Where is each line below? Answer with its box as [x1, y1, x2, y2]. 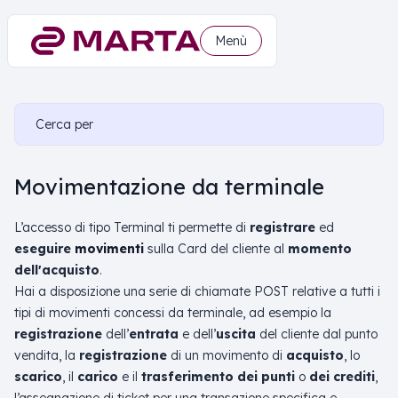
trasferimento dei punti [141, 369, 298, 385]
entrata [129, 326, 179, 342]
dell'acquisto [14, 262, 99, 278]
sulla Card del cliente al [147, 241, 288, 257]
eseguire [14, 241, 75, 257]
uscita [216, 326, 256, 342]
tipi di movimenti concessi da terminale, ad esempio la [14, 305, 331, 321]
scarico [14, 369, 62, 385]
